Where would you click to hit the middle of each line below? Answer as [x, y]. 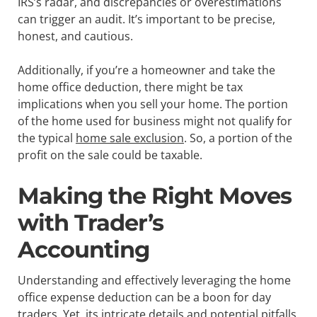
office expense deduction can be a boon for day [144, 297]
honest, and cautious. [75, 36]
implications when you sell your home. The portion [152, 104]
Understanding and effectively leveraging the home [154, 280]
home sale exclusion [129, 138]
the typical [46, 138]
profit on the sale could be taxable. [110, 155]
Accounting [83, 249]
